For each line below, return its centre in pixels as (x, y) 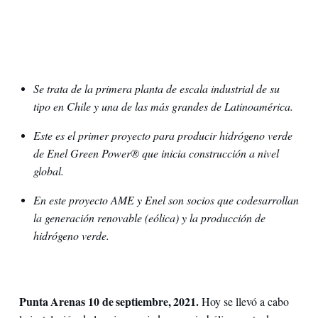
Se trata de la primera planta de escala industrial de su (156, 88)
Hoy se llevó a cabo (245, 302)
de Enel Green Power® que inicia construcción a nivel (156, 153)
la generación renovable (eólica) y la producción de (149, 218)
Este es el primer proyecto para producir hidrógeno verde (163, 135)
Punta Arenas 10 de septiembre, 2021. (110, 302)
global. (48, 171)
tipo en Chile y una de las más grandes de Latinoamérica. (163, 106)
